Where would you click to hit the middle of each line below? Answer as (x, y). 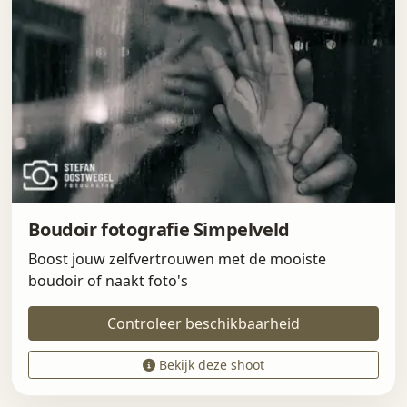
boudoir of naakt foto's (109, 281)
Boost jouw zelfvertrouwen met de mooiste (178, 259)
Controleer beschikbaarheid (203, 324)
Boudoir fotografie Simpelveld (159, 230)
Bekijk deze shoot (210, 364)
